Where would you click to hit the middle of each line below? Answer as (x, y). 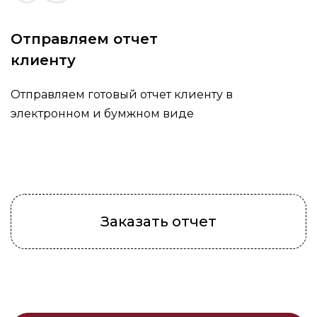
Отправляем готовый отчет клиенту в (122, 95)
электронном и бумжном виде (102, 114)
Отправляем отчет (84, 39)
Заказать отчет (158, 222)
